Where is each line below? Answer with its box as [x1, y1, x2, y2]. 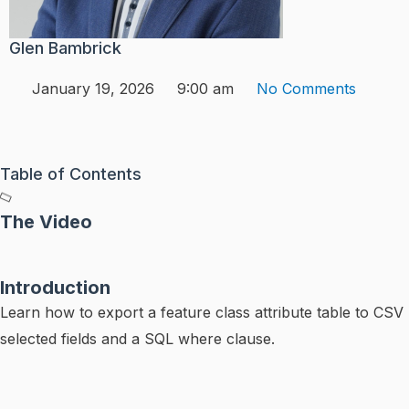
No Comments [257, 79, 356, 98]
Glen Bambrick [9, 38, 121, 58]
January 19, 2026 [32, 79, 154, 98]
